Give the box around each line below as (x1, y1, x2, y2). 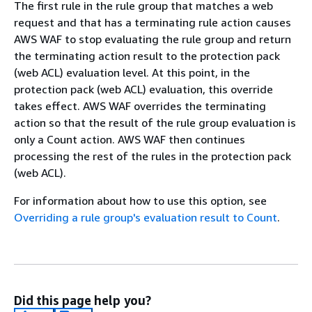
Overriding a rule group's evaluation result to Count (14, 210, 277, 224)
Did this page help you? (14, 292, 151, 308)
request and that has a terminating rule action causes (14, 15, 291, 29)
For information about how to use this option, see (14, 194, 267, 208)
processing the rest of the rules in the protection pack (14, 149, 291, 163)
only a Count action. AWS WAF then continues (14, 132, 245, 146)
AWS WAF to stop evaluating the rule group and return (14, 32, 291, 46)
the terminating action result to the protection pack (14, 49, 280, 63)
